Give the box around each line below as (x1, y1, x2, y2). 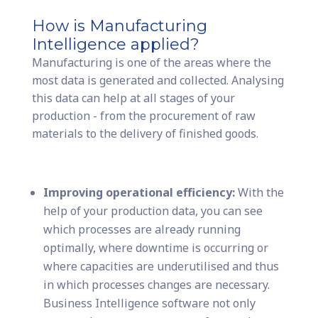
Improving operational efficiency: (43, 185, 235, 201)
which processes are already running (43, 221, 241, 238)
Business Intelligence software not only (43, 295, 256, 312)
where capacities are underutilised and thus (43, 258, 279, 275)
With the (234, 185, 284, 201)
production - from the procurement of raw (31, 108, 256, 124)
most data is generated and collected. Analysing (31, 72, 284, 89)
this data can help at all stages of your (31, 90, 235, 106)
